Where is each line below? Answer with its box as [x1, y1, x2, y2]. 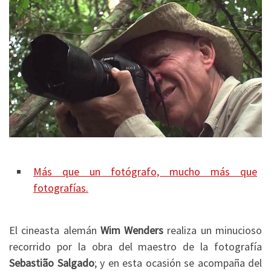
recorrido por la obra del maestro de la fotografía [9, 239, 262, 253]
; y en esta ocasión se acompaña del [94, 255, 262, 270]
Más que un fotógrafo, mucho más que [33, 165, 257, 179]
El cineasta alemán [9, 223, 100, 237]
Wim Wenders [100, 223, 164, 237]
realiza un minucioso [163, 223, 263, 237]
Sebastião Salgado [9, 255, 94, 270]
